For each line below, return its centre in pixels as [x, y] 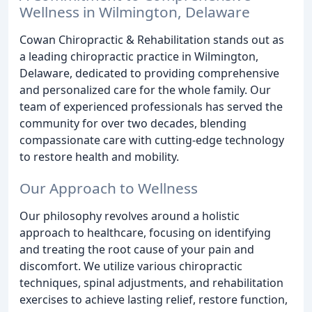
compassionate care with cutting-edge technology [152, 140]
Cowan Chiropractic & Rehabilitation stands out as [152, 39]
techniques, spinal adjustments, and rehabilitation [151, 282]
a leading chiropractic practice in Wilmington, [139, 56]
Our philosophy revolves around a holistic [130, 216]
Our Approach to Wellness [109, 188]
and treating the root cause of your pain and [137, 249]
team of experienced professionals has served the [151, 106]
